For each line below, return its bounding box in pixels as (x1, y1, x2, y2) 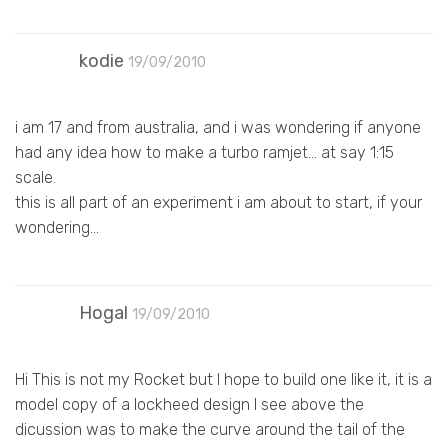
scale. (15, 167, 56, 187)
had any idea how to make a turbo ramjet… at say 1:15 (15, 142, 394, 162)
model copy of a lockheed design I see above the (15, 394, 364, 414)
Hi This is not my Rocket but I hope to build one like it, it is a (15, 369, 432, 389)
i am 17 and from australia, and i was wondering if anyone (15, 117, 421, 137)
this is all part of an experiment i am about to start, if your (15, 192, 422, 212)
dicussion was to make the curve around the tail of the (15, 419, 405, 439)
